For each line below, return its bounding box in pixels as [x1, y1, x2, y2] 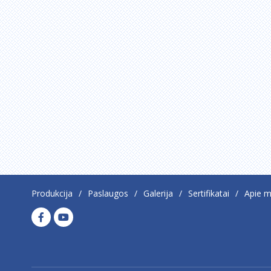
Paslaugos [88, 188, 128, 200]
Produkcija [31, 188, 73, 200]
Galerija [143, 188, 173, 200]
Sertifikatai [188, 188, 229, 200]
